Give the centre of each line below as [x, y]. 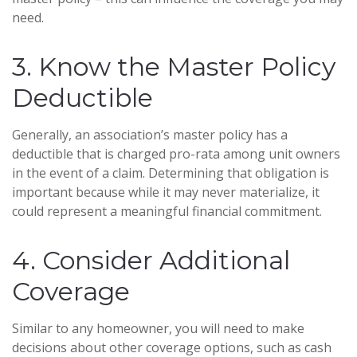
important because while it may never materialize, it [166, 192]
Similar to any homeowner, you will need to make [158, 329]
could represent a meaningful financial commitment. [167, 212]
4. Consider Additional [151, 261]
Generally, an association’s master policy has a [150, 135]
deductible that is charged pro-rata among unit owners [176, 154]
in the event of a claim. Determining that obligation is [171, 173]
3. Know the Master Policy [174, 67]
